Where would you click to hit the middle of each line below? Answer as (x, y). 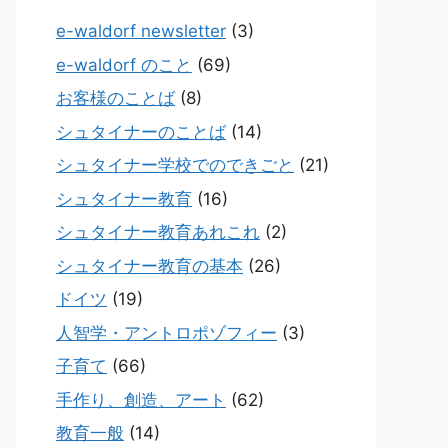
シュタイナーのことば (141, 131)
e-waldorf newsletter (141, 31)
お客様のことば (115, 98)
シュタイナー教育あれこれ (158, 232)
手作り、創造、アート (141, 399)
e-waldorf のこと (124, 64)
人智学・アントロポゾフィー (166, 332)
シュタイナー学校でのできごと (175, 165)
